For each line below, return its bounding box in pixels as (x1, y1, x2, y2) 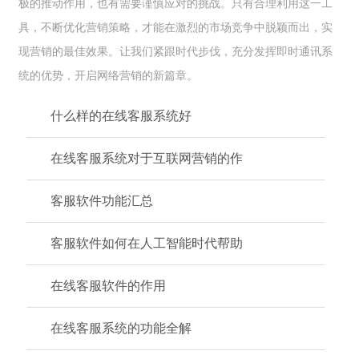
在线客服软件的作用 (50, 279, 166, 292)
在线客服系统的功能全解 (50, 321, 192, 335)
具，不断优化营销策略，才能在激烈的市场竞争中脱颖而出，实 (18, 21, 333, 34)
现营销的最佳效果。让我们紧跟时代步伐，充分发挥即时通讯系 (18, 45, 333, 58)
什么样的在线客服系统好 (50, 109, 192, 123)
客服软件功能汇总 (50, 194, 153, 208)
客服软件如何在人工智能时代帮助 (50, 236, 243, 250)
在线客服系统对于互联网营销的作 (50, 151, 243, 165)
